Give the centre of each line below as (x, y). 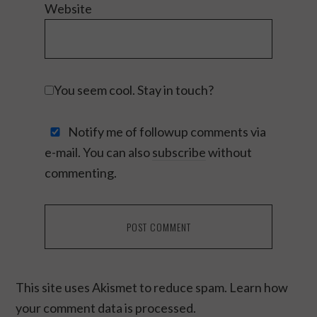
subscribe (179, 152)
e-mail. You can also (98, 152)
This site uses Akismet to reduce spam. (123, 287)
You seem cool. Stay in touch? (133, 90)
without (229, 152)
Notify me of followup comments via (166, 131)
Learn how (259, 287)
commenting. (80, 172)
